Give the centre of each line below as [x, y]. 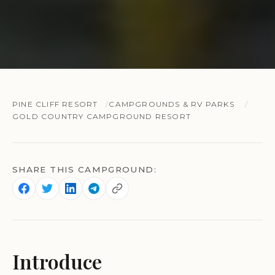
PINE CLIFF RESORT [55, 104]
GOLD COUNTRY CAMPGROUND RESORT [102, 116]
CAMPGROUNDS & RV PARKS [172, 104]
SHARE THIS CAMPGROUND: [84, 169]
